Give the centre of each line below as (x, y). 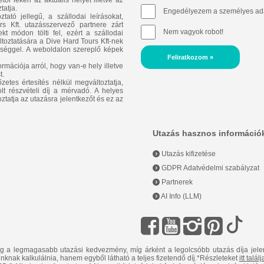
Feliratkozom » (190, 57)
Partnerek (176, 182)
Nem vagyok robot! (193, 32)
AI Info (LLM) (180, 197)
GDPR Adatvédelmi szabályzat (209, 168)
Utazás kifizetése (187, 154)
